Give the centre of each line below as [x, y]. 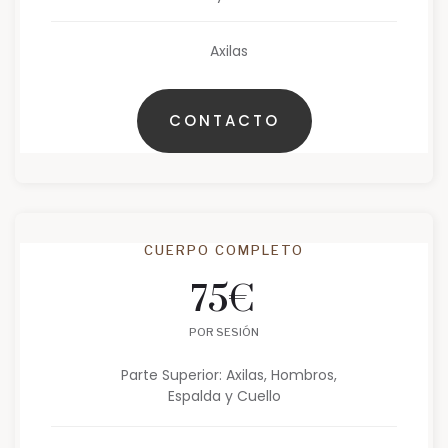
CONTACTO [224, 121]
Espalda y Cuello [224, 396]
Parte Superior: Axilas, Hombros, [229, 375]
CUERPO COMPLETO [224, 250]
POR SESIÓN [224, 332]
